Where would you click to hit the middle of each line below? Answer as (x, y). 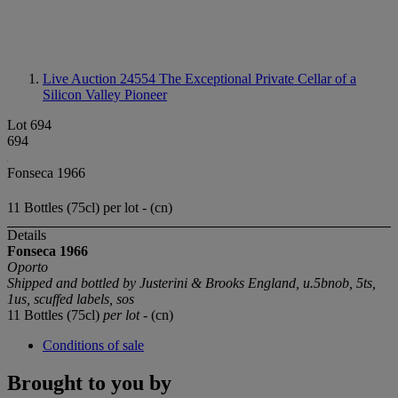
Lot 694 (29, 125)
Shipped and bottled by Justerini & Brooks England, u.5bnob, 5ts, (191, 283)
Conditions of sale (93, 346)
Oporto (28, 267)
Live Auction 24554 (101, 79)
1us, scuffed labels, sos (71, 299)
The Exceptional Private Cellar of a (258, 79)
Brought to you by (89, 383)
